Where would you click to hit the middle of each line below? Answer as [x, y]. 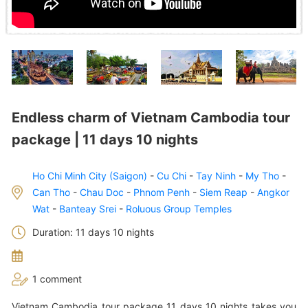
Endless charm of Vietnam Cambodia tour [151, 117]
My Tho [262, 175]
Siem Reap [223, 192]
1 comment [57, 278]
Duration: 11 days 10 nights [93, 232]
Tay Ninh [216, 175]
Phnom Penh [162, 192]
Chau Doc [102, 192]
